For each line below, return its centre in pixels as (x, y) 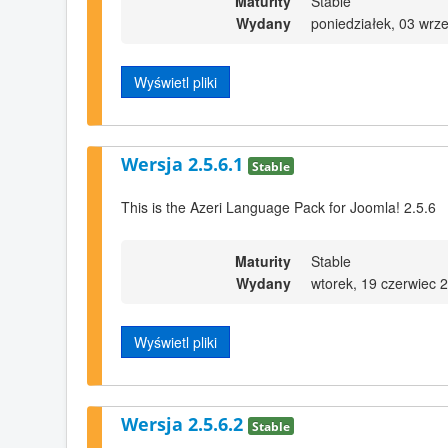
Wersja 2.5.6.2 (184, 424)
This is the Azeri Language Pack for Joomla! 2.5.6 (278, 206)
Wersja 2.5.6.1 (184, 163)
